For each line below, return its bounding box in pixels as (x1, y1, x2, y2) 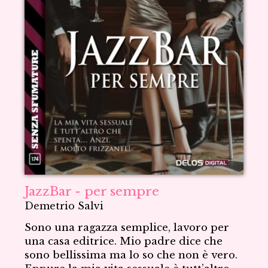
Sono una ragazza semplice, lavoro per (25, 221, 230, 234)
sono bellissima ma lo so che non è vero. (25, 248, 238, 261)
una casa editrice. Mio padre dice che (25, 234, 223, 248)
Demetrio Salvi (25, 199, 104, 212)
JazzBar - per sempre (25, 183, 160, 199)
